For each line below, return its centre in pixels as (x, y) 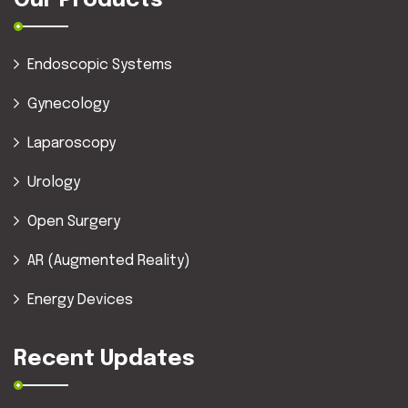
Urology (54, 183)
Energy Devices (80, 301)
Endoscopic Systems (100, 66)
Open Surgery (74, 222)
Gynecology (68, 105)
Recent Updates (104, 360)
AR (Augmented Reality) (109, 261)
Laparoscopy (71, 144)
